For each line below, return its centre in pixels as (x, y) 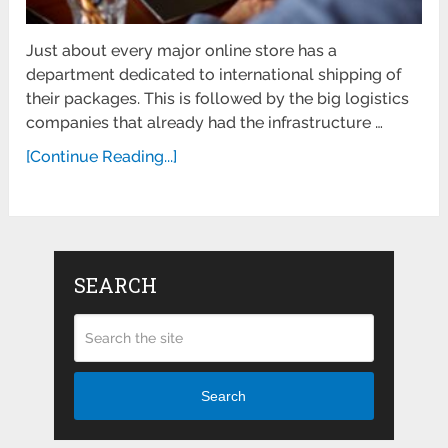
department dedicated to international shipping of (214, 74)
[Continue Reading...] (102, 156)
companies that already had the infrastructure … (205, 122)
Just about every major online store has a (182, 50)
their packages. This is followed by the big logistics (218, 98)
